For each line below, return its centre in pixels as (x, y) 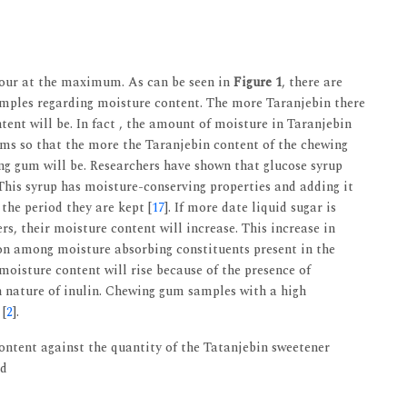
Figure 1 (258, 82)
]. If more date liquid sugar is (250, 207)
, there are (312, 82)
